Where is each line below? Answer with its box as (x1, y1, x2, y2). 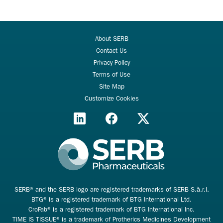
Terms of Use (93, 71, 130, 79)
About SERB (95, 35, 128, 43)
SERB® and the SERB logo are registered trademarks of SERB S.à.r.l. (14, 186, 209, 194)
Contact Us (96, 47, 127, 55)
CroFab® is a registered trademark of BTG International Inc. (28, 206, 195, 214)
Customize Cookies (84, 95, 139, 103)
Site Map (99, 83, 124, 91)
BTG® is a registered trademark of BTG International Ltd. (31, 196, 192, 204)
